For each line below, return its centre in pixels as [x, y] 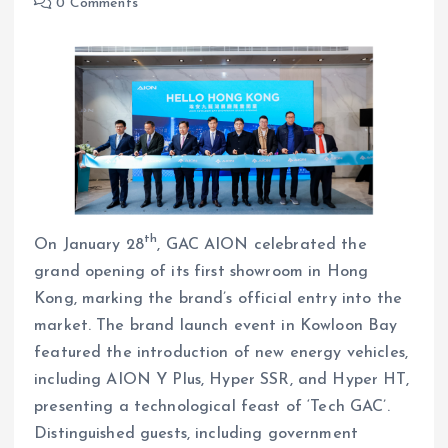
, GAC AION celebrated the [262, 244]
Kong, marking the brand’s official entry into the [218, 298]
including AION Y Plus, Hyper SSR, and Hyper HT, [221, 379]
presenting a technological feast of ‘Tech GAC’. [212, 406]
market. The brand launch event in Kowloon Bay [216, 325]
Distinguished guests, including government [196, 433]
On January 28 [89, 244]
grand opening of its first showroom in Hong [201, 271]
